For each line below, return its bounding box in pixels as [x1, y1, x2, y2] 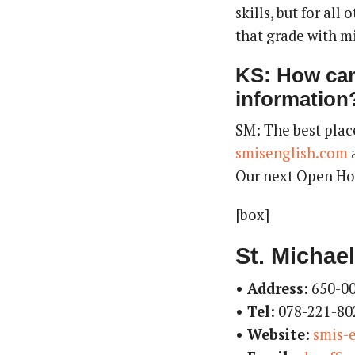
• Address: [235, 279, 309, 298]
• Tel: [235, 302, 276, 321]
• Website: [235, 325, 311, 344]
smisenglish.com [235, 143, 349, 162]
